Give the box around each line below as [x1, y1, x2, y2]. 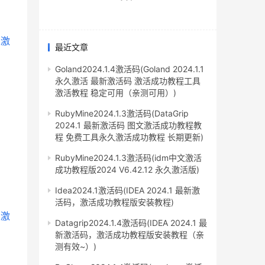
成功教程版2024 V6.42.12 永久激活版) [55, 164, 199, 175]
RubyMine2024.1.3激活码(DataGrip [55, 108, 189, 119]
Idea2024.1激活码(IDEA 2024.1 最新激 [55, 185, 200, 196]
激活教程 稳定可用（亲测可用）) [55, 88, 176, 98]
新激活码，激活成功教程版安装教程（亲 [55, 230, 204, 240]
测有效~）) [55, 241, 96, 252]
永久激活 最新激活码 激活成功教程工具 [55, 76, 201, 86]
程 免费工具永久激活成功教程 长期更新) [55, 132, 203, 143]
